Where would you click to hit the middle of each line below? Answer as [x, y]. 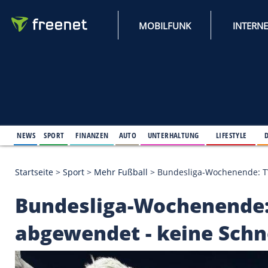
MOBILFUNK [199, 31]
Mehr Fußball [146, 207]
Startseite [41, 207]
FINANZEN [111, 162]
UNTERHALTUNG [209, 162]
